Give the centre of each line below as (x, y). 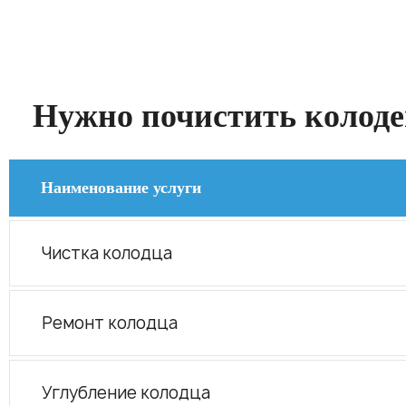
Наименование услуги (121, 188)
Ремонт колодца (110, 323)
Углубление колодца (126, 393)
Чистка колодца (107, 253)
